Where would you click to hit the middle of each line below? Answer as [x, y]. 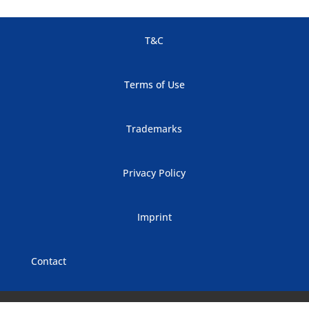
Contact [48, 261]
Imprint [154, 217]
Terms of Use [154, 84]
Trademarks [154, 128]
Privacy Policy [154, 172]
